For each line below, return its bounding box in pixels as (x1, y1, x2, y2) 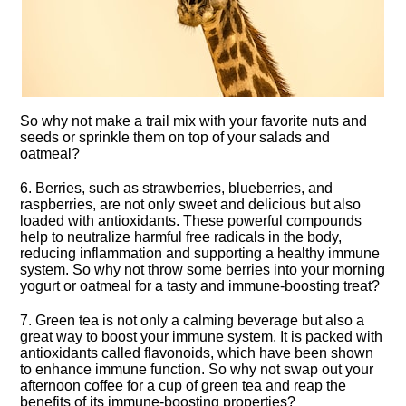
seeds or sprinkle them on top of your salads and (20, 130, 331, 145)
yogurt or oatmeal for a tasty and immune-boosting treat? (20, 278, 381, 294)
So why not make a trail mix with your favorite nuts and (20, 113, 368, 129)
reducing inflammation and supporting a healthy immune (20, 246, 381, 261)
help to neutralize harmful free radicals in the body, (20, 229, 343, 245)
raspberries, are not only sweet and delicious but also (20, 197, 362, 212)
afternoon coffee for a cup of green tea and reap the (20, 378, 347, 393)
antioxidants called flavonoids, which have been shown (20, 345, 374, 361)
